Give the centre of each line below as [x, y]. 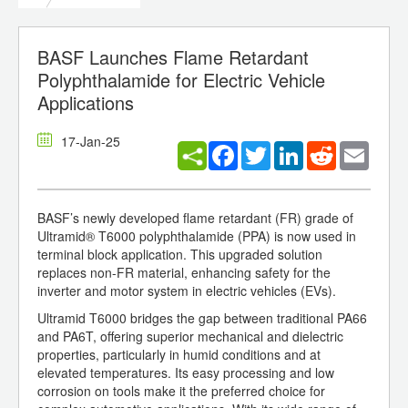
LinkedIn [328, 149]
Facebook [266, 149]
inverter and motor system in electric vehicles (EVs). [187, 291]
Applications [86, 103]
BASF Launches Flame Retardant [173, 57]
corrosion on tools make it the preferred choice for [181, 391]
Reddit [355, 149]
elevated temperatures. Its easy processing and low [186, 373]
